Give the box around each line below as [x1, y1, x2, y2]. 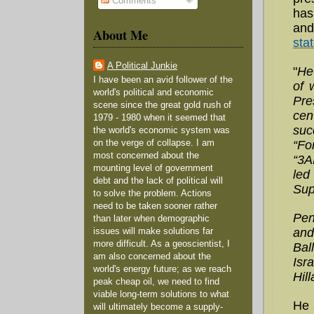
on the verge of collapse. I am [93, 138, 214, 149]
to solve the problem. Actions [93, 189, 212, 199]
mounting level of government [93, 163, 213, 174]
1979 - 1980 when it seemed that [93, 113, 226, 123]
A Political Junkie [107, 61, 177, 71]
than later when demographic [93, 214, 210, 224]
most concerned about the [93, 151, 199, 161]
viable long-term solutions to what [93, 289, 229, 300]
